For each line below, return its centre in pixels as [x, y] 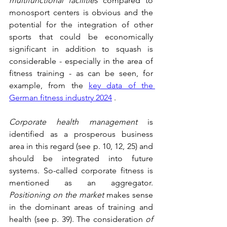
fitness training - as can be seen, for [81, 73]
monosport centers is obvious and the [81, 13]
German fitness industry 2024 [61, 98]
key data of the [121, 86]
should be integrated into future [81, 159]
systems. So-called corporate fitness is [81, 171]
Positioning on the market [56, 195]
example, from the [49, 86]
